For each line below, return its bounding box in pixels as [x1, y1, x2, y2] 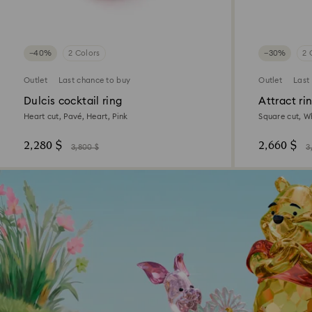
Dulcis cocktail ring [24, 95, 123, 107]
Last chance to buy [58, 76, 131, 84]
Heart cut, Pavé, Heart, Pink [24, 112, 128, 120]
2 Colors [68, 49, 100, 57]
